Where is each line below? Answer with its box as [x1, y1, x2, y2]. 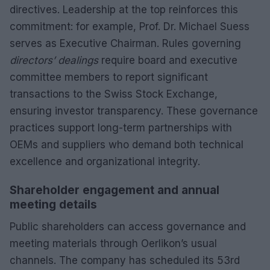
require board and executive [98, 54, 237, 66]
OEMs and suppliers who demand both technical [10, 138, 243, 151]
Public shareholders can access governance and [10, 220, 246, 233]
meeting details [10, 197, 97, 212]
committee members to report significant [10, 71, 208, 83]
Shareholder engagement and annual [10, 183, 219, 197]
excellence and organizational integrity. [10, 155, 200, 168]
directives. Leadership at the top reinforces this [10, 3, 238, 16]
